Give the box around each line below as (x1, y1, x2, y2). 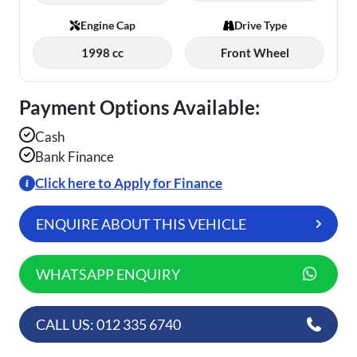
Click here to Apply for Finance (35, 175, 222, 192)
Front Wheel (220, 45, 289, 61)
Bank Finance (35, 148, 114, 166)
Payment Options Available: (19, 96, 260, 120)
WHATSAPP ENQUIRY (36, 265, 180, 284)
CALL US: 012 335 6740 (36, 316, 181, 334)
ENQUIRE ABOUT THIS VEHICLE (36, 215, 246, 233)
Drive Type (233, 18, 287, 33)
